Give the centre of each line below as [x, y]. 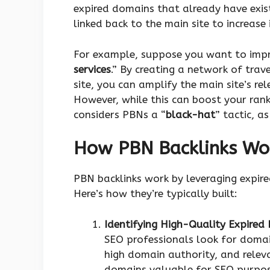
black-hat [190, 114]
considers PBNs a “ [120, 114]
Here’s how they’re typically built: [155, 194]
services [92, 69]
